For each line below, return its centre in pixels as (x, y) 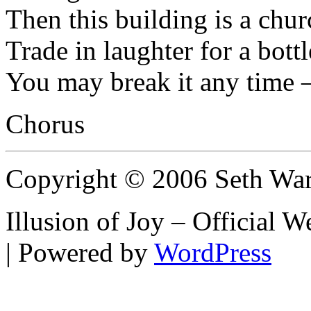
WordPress (213, 252)
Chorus (45, 124)
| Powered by (80, 252)
